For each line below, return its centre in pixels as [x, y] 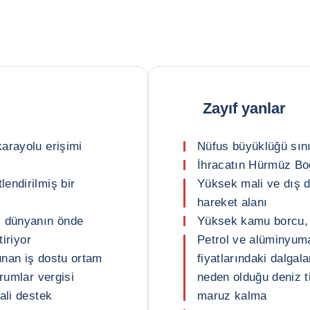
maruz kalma [232, 296]
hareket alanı [232, 202]
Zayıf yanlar [244, 108]
